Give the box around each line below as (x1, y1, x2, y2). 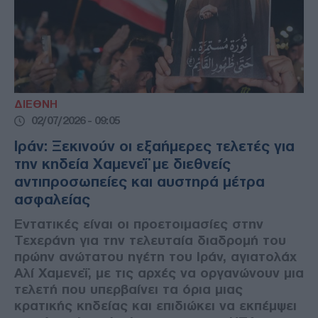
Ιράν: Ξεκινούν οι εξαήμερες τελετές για (14, 138, 295, 155)
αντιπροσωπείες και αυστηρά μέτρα (14, 174, 265, 190)
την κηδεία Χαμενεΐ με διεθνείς (14, 156, 231, 172)
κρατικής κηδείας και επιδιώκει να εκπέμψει (14, 298, 297, 314)
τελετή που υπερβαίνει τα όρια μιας (14, 282, 243, 297)
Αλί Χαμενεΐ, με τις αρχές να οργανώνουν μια (14, 265, 304, 281)
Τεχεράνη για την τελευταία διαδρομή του (14, 233, 286, 248)
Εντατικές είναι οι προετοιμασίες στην (14, 216, 263, 232)
